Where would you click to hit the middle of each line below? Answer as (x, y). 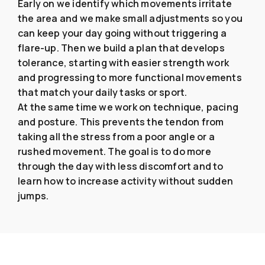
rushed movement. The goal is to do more (114, 152)
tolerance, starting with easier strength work (124, 63)
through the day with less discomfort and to (121, 167)
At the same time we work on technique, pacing (128, 107)
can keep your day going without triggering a (122, 33)
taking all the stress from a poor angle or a (116, 137)
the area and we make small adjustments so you (130, 19)
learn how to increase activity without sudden (126, 181)
